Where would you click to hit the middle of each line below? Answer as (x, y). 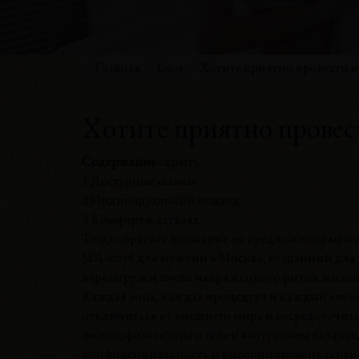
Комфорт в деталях (145, 219)
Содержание (119, 161)
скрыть (179, 161)
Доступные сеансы (143, 180)
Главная (118, 67)
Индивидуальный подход (165, 200)
